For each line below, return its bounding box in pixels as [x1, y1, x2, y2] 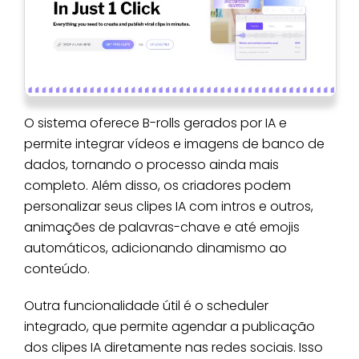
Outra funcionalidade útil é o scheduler [24, 296, 268, 315]
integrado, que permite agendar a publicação [24, 317, 315, 336]
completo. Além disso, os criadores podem [24, 175, 291, 195]
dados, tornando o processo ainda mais [24, 155, 279, 174]
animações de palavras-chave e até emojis [24, 217, 300, 236]
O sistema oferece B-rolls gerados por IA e [24, 113, 287, 132]
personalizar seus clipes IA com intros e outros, [24, 196, 313, 216]
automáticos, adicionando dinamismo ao [24, 238, 287, 257]
